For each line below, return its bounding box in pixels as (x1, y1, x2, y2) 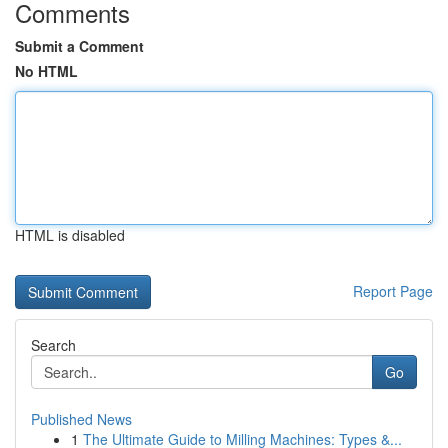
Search (31, 335, 76, 355)
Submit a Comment (15, 36, 144, 56)
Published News (31, 409, 132, 429)
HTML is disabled (15, 225, 125, 245)
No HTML (15, 61, 78, 81)
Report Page (353, 281, 433, 301)
